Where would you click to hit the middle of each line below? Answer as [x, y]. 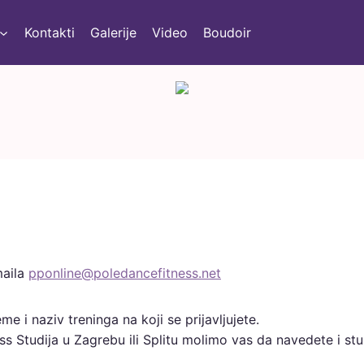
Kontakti [49, 32]
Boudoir [227, 32]
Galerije [113, 32]
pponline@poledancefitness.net [125, 273]
